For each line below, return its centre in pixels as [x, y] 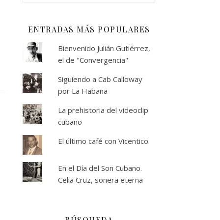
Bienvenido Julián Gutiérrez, [104, 48]
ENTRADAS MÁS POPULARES [89, 29]
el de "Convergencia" [93, 60]
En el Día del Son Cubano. [100, 168]
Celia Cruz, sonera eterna [100, 180]
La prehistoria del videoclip [103, 110]
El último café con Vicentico [103, 141]
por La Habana [82, 91]
